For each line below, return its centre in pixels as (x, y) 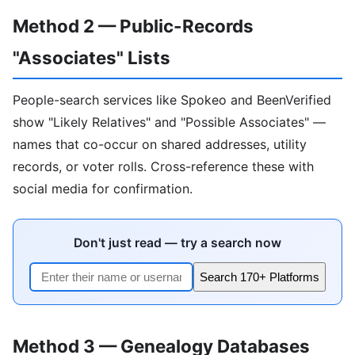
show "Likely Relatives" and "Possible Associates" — (169, 122)
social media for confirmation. (103, 189)
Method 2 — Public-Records (133, 25)
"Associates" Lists (92, 57)
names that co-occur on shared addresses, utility (160, 145)
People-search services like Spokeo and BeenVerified (172, 100)
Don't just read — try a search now (177, 243)
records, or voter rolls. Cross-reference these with (163, 167)
